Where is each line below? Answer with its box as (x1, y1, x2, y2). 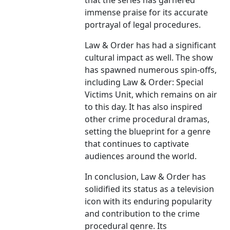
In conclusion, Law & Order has (85, 171, 206, 183)
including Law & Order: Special (85, 76, 204, 88)
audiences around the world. (85, 150, 197, 162)
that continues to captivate (85, 138, 189, 150)
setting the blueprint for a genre (85, 126, 211, 138)
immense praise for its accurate (85, 7, 208, 18)
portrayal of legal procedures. (85, 19, 201, 31)
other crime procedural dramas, (85, 113, 210, 125)
